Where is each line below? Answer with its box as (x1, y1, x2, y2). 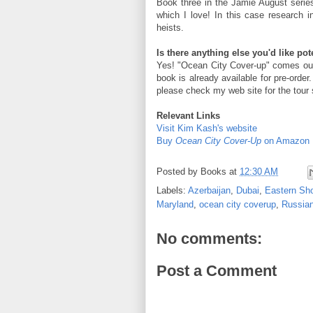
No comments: (156, 230, 262, 248)
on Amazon (261, 136, 310, 147)
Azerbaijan (188, 185, 231, 196)
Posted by (156, 166, 201, 177)
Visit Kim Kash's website (156, 123, 257, 134)
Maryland (156, 199, 194, 210)
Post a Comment (156, 261, 277, 279)
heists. (156, 22, 184, 34)
